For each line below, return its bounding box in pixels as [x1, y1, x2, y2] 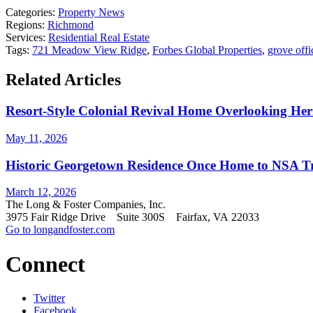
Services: [6, 31, 45, 44]
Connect [6, 251, 85, 277]
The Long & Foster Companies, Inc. [6, 198, 171, 211]
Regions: [6, 19, 45, 31]
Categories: [6, 6, 55, 19]
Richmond [48, 19, 94, 31]
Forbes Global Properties [152, 44, 262, 57]
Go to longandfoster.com [6, 224, 115, 236]
